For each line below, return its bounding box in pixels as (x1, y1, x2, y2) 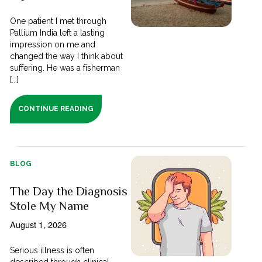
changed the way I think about (10, 51, 123, 61)
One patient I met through (10, 16, 107, 26)
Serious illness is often (10, 245, 95, 255)
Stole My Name (10, 198, 89, 213)
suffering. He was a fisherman (10, 63, 120, 73)
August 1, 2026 (10, 218, 67, 230)
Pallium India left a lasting (10, 27, 105, 37)
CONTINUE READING (18, 104, 94, 113)
